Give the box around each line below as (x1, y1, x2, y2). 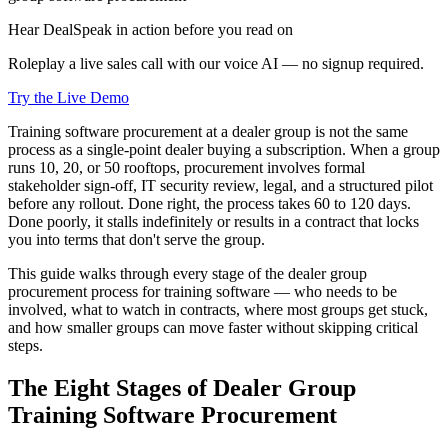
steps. (8, 336, 43, 354)
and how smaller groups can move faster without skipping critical (8, 318, 418, 336)
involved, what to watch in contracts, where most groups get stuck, (8, 300, 428, 318)
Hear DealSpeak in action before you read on (8, 20, 293, 38)
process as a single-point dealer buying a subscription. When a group (8, 140, 440, 158)
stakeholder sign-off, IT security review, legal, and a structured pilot (8, 176, 433, 194)
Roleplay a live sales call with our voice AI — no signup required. (8, 54, 424, 72)
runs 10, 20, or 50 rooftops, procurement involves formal (8, 158, 365, 176)
